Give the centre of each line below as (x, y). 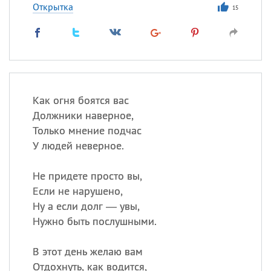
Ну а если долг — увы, (86, 206)
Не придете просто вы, (87, 176)
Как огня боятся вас (80, 100)
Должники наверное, (83, 115)
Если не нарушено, (77, 191)
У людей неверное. (78, 145)
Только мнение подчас (87, 130)
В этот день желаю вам (87, 251)
